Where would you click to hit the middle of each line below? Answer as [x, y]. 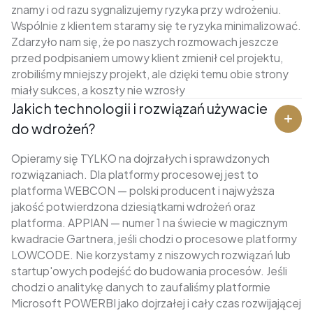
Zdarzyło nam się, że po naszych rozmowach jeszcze [145, 41]
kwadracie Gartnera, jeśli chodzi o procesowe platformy [154, 238]
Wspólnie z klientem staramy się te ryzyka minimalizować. [156, 25]
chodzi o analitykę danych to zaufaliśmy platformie [140, 286]
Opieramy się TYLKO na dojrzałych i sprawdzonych [140, 158]
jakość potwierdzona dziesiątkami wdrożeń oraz [133, 206]
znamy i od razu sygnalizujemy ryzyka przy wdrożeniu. [146, 9]
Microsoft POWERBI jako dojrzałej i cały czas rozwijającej [156, 303]
